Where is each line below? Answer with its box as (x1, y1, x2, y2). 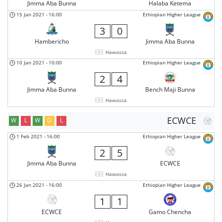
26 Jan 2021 (16, 181, 45, 188)
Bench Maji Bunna (145, 85, 195, 94)
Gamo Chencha (149, 207, 192, 216)
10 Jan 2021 (16, 59, 45, 66)
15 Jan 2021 (16, 10, 45, 18)
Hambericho (35, 37, 69, 46)
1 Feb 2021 (16, 133, 43, 140)
